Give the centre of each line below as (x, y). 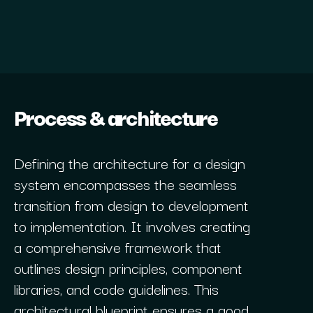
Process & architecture (115, 116)
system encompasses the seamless (125, 183)
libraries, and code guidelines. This (116, 288)
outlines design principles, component (128, 267)
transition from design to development (131, 204)
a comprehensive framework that (117, 246)
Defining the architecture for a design (129, 162)
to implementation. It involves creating (132, 225)
